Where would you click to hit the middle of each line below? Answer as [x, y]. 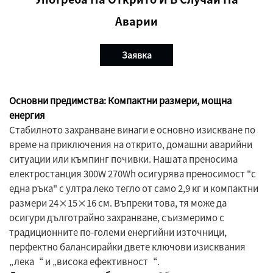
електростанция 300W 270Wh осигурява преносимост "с [133, 174]
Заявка [136, 55]
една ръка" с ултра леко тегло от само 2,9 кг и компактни [134, 188]
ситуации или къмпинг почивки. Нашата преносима [123, 159]
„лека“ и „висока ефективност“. [84, 261]
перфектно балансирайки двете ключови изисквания [127, 247]
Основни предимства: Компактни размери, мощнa [120, 101]
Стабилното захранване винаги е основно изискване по [132, 130]
